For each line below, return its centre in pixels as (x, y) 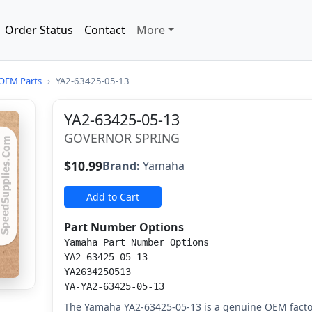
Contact (104, 30)
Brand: (122, 166)
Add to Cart (113, 197)
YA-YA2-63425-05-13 (115, 286)
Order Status (39, 30)
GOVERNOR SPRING (122, 138)
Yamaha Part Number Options (137, 242)
